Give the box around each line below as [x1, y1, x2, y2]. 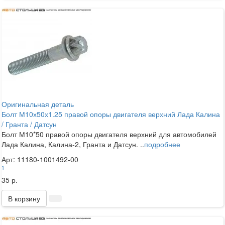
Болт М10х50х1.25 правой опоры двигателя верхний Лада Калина [2, 108, 220, 119]
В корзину [8, 193, 40, 203]
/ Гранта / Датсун [2, 119, 57, 129]
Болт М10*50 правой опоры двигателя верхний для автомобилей [2, 129, 216, 139]
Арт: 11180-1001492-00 [2, 154, 78, 164]
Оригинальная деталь [2, 98, 74, 109]
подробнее [144, 139, 180, 149]
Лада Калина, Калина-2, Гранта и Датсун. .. [2, 139, 144, 149]
